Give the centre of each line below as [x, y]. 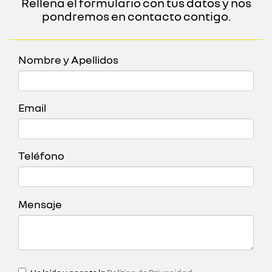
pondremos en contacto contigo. [136, 16]
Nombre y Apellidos [68, 59]
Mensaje [40, 204]
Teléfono [41, 155]
